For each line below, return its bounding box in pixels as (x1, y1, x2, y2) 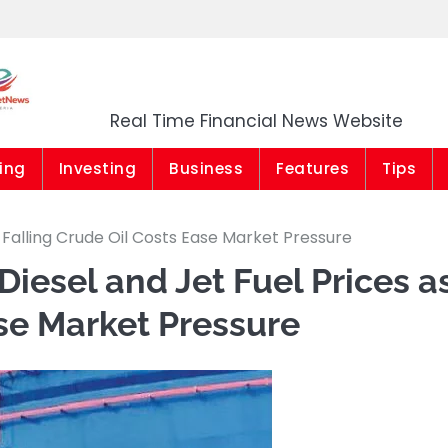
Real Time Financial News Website (110, 109, 403, 133)
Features (276, 158, 349, 179)
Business (169, 158, 243, 179)
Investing (58, 158, 136, 179)
